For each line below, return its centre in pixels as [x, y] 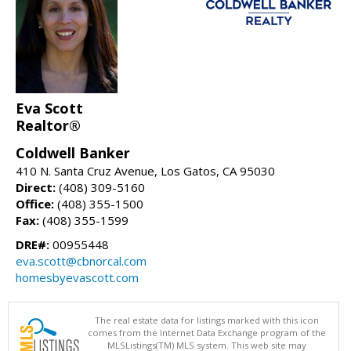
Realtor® [48, 126]
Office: [35, 204]
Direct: [36, 188]
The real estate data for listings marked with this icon [207, 320]
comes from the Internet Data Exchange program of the [207, 333]
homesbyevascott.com [77, 278]
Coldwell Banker [73, 153]
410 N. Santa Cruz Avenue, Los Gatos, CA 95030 [145, 171]
